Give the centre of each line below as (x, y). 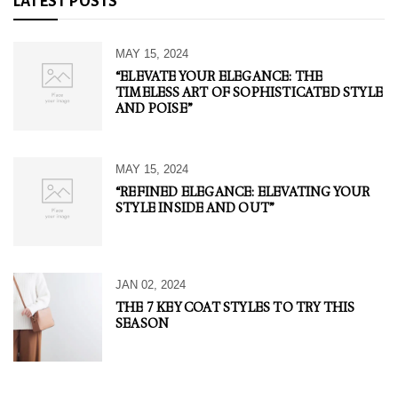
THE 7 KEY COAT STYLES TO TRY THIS (235, 308)
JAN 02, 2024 (151, 285)
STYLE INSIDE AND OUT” (195, 208)
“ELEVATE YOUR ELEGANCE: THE (219, 77)
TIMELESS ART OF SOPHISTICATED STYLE (249, 93)
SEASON (143, 324)
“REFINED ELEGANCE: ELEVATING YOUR (243, 192)
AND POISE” (154, 109)
